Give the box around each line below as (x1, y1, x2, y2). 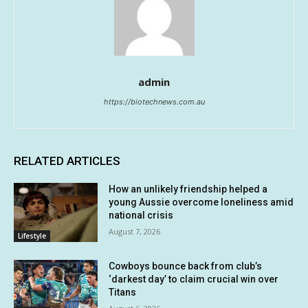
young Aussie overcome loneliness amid (109, 197, 294, 208)
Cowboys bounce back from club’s (109, 260, 263, 272)
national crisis (109, 210, 174, 221)
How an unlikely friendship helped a (109, 184, 268, 195)
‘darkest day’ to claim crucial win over (109, 273, 279, 285)
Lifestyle (18, 230, 46, 241)
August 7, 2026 (109, 226, 161, 237)
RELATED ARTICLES (14, 154, 120, 168)
